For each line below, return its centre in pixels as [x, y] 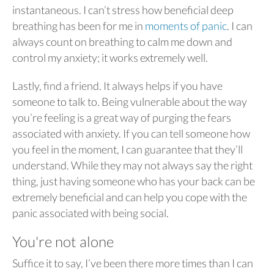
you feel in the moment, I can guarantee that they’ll [128, 149]
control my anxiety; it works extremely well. [111, 57]
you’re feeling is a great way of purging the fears [122, 117]
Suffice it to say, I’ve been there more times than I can [133, 263]
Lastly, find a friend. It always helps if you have [117, 85]
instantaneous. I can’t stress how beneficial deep [123, 9]
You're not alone [63, 241]
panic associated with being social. [91, 213]
